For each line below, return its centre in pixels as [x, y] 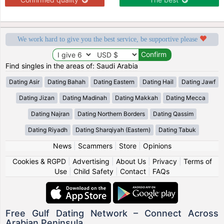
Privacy [164, 161]
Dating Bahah [66, 81]
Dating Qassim [173, 113]
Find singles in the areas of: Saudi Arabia [72, 65]
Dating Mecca [185, 97]
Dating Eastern [114, 81]
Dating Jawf [198, 81]
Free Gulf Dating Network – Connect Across [112, 213]
